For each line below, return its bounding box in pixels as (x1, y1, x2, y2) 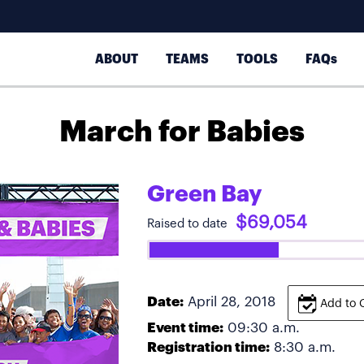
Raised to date (147, 218, 227, 230)
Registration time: (147, 340, 270, 354)
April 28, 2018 (188, 295, 275, 310)
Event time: (147, 321, 223, 335)
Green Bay (147, 183, 262, 206)
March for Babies (59, 118, 305, 147)
